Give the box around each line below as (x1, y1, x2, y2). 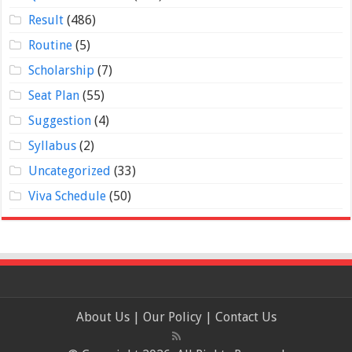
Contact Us (214, 310, 277, 325)
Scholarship (27, 63, 94, 79)
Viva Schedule (27, 189, 106, 204)
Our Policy (142, 310, 205, 325)
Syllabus (27, 138, 76, 154)
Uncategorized (27, 163, 111, 179)
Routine (27, 38, 72, 53)
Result (27, 13, 64, 28)
